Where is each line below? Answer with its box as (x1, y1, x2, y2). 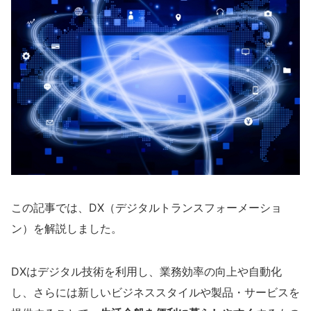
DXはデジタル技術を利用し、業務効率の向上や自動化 (11, 264, 282, 279)
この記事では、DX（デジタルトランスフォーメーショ (11, 201, 282, 215)
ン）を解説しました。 (11, 221, 122, 236)
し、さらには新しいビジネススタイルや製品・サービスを (11, 285, 300, 300)
